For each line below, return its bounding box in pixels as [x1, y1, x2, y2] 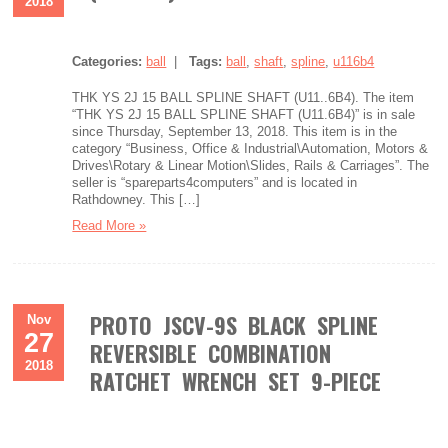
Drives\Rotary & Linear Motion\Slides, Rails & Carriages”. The [72, 158, 430, 173]
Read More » [72, 218, 147, 233]
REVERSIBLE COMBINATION [90, 337, 332, 369]
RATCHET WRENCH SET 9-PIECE [90, 365, 382, 397]
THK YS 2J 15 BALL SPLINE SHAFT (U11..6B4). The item [72, 90, 415, 105]
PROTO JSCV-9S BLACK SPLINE [90, 309, 379, 341]
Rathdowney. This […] [72, 192, 201, 207]
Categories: [72, 54, 143, 69]
